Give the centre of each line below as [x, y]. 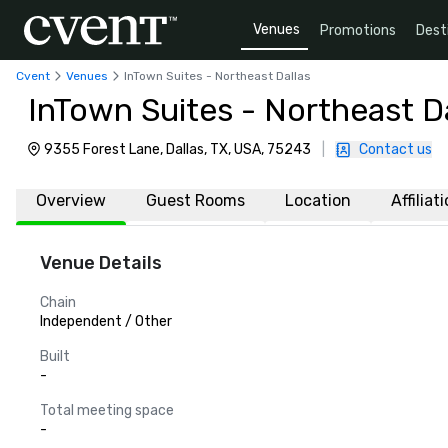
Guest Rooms [195, 200]
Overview [71, 200]
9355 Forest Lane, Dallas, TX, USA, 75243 [177, 149]
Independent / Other [106, 321]
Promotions [358, 30]
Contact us [395, 149]
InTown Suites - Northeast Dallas [217, 75]
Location [318, 200]
